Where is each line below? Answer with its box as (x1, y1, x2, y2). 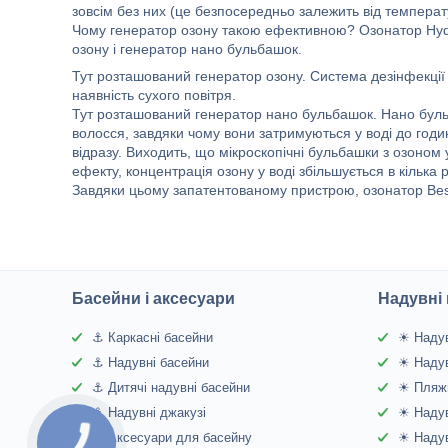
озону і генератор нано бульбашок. (72, 41, 302, 57)
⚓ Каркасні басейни (92, 330, 214, 345)
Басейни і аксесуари (72, 290, 236, 307)
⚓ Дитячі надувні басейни (92, 380, 251, 395)
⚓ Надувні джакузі (92, 405, 207, 420)
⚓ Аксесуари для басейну (92, 430, 253, 445)
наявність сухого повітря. (72, 87, 236, 103)
